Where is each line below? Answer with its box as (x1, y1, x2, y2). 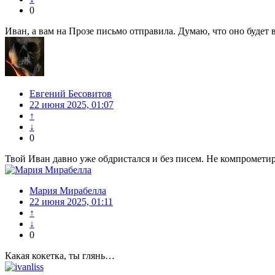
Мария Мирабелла (29, 185, 106, 196)
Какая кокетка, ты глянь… (5, 250, 115, 261)
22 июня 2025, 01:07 (29, 99, 114, 110)
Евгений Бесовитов (29, 88, 112, 99)
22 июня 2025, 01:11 (29, 196, 113, 207)
